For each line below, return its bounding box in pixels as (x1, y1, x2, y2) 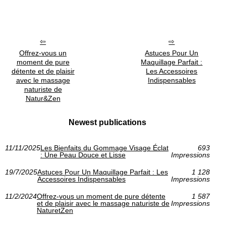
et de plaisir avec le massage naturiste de (37, 199, 169, 208)
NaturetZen (37, 206, 73, 215)
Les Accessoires (146, 67, 198, 76)
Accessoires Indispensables (37, 175, 126, 184)
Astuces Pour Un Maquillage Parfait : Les (37, 168, 168, 177)
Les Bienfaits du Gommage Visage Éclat (40, 144, 168, 152)
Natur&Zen (25, 94, 61, 103)
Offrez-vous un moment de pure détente (37, 192, 165, 201)
